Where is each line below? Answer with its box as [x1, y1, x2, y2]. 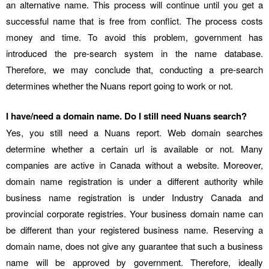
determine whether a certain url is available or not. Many [6, 142, 263, 156]
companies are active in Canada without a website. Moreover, [6, 159, 263, 172]
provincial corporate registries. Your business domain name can [6, 207, 263, 220]
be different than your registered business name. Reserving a [6, 223, 263, 237]
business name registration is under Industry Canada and [6, 191, 263, 204]
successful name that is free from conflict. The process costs [6, 14, 263, 28]
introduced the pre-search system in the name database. [6, 47, 263, 60]
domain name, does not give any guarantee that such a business [6, 240, 263, 253]
